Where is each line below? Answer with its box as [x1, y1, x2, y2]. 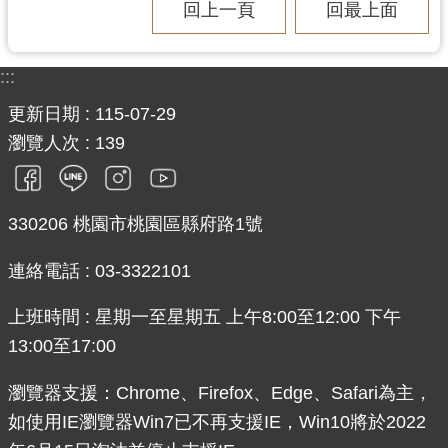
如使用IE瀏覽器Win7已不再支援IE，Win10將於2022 [8, 411, 426, 432]
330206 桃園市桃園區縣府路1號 [8, 214, 263, 235]
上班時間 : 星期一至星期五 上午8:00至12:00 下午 [8, 307, 401, 328]
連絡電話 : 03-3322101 [8, 260, 191, 281]
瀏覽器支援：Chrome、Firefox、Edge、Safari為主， [8, 382, 432, 403]
